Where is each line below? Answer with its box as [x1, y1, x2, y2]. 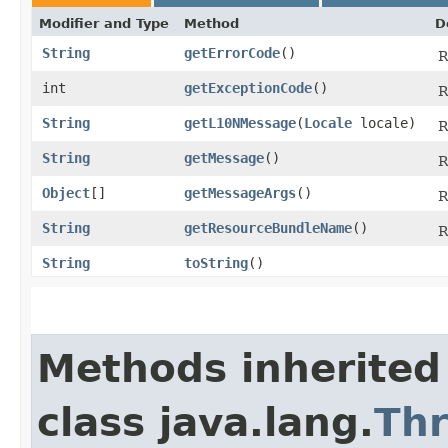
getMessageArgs [184, 184, 296, 201]
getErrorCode [184, 44, 280, 61]
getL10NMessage [184, 114, 296, 131]
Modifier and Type [39, 15, 169, 31]
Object [42, 184, 90, 201]
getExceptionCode [184, 79, 312, 96]
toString [184, 254, 248, 271]
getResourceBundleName [184, 219, 352, 236]
